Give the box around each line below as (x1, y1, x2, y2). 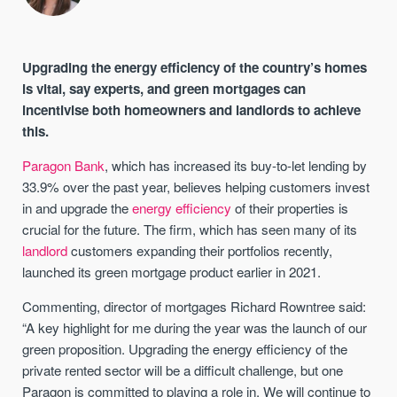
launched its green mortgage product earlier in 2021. (22, 261, 322, 281)
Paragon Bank (22, 155, 105, 175)
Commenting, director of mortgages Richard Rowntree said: (22, 297, 367, 316)
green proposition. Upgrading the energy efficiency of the (22, 339, 348, 359)
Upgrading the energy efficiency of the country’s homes (22, 57, 368, 77)
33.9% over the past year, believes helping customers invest (22, 176, 370, 196)
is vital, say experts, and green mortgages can (22, 78, 307, 98)
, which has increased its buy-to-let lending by (105, 155, 368, 175)
